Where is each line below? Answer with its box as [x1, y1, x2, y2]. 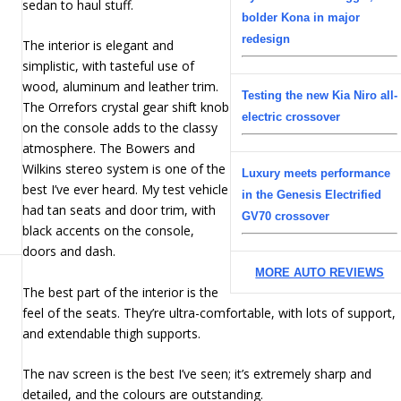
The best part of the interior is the [22, 283, 219, 301]
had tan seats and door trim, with [22, 201, 217, 219]
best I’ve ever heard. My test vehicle [22, 181, 229, 199]
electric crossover [242, 109, 341, 124]
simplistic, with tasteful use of [22, 57, 195, 75]
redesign [242, 31, 291, 46]
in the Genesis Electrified [242, 187, 382, 201]
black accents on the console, [22, 222, 195, 240]
